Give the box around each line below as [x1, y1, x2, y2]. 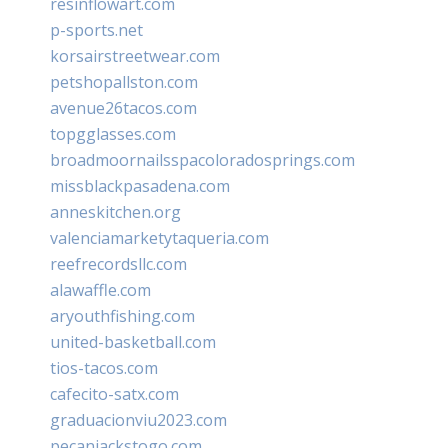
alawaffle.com [50, 278, 151, 301]
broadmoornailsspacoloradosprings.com [50, 148, 355, 171]
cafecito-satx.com [50, 382, 179, 405]
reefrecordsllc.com [50, 252, 187, 275]
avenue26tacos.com [50, 96, 197, 119]
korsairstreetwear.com [50, 44, 220, 67]
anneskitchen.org [50, 200, 181, 223]
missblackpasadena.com [50, 174, 230, 197]
